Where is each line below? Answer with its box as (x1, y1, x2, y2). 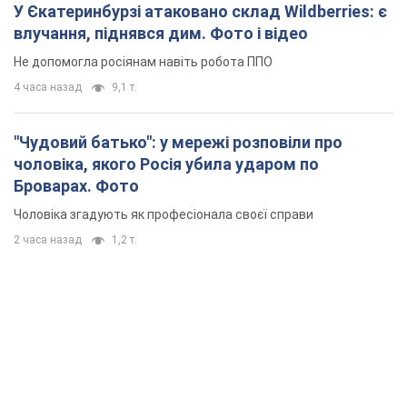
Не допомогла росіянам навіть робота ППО (14, 55, 273, 70)
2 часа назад (14, 233, 82, 247)
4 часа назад (14, 81, 82, 94)
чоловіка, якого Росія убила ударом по (14, 154, 319, 174)
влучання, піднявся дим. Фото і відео (14, 24, 308, 44)
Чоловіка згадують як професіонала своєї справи (14, 207, 313, 223)
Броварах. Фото (14, 176, 139, 196)
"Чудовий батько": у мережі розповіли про (14, 133, 342, 153)
